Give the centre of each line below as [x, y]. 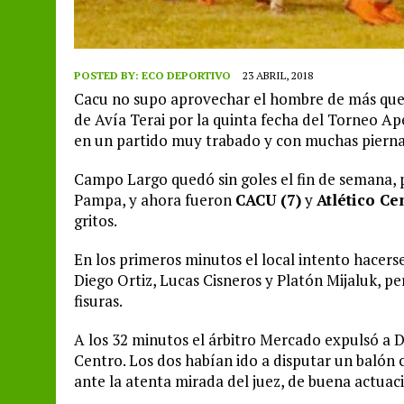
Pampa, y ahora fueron [155, 199]
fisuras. [98, 300]
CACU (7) [268, 199]
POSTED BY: [108, 75]
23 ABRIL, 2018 [278, 75]
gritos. [96, 220]
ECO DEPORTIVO [186, 75]
